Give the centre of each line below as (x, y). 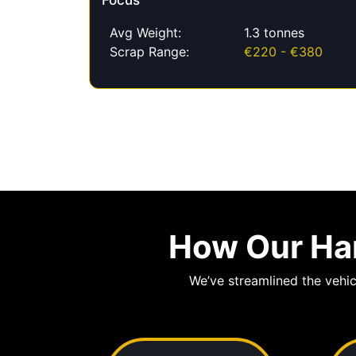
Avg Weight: (145, 33)
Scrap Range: (149, 52)
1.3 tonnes (274, 33)
